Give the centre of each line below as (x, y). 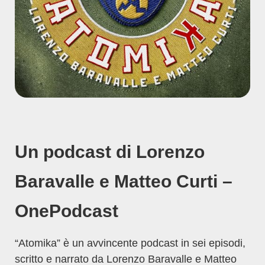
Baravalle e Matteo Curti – (124, 181)
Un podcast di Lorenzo (110, 152)
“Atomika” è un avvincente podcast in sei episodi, (130, 243)
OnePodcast (67, 211)
